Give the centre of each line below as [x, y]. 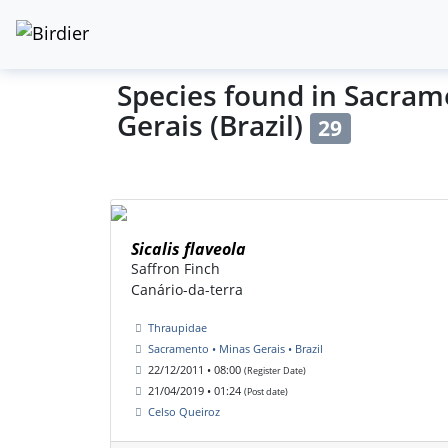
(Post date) [266, 392]
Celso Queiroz [184, 412]
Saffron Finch [175, 269]
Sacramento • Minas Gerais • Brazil [235, 349]
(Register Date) [275, 371]
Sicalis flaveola [188, 249]
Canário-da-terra [187, 290]
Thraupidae [177, 328]
